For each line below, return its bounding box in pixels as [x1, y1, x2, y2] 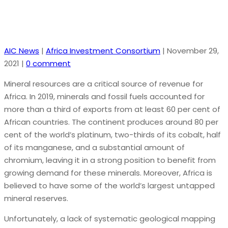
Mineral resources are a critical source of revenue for [4, 78, 203, 89]
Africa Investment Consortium [46, 45, 160, 56]
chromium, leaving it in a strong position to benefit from [4, 154, 216, 165]
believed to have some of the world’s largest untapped [4, 180, 215, 191]
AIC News [4, 45, 39, 56]
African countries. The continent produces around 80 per [4, 116, 218, 127]
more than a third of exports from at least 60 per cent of [4, 103, 220, 115]
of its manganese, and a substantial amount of [4, 141, 185, 153]
